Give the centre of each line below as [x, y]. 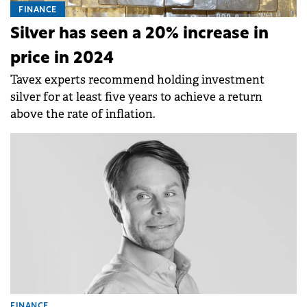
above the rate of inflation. [83, 114]
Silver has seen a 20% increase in [139, 34]
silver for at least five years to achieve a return [136, 97]
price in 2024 [62, 59]
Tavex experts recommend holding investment [137, 79]
